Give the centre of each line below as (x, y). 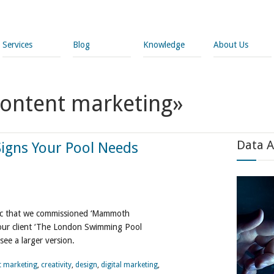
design (86, 265)
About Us (231, 45)
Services (17, 45)
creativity (56, 265)
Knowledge (164, 45)
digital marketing (129, 265)
